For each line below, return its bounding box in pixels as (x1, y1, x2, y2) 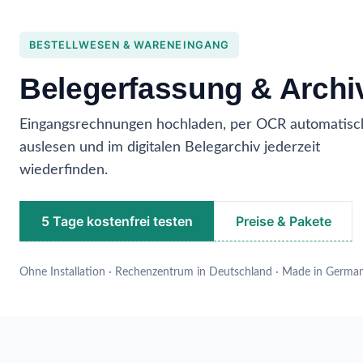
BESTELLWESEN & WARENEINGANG (29, 39, 229, 52)
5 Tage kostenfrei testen (41, 212, 193, 229)
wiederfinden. (19, 162, 108, 177)
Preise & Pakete (235, 212, 331, 229)
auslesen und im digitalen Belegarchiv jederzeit (19, 139, 320, 154)
